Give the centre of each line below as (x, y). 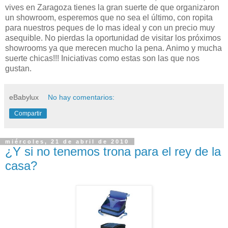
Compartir (28, 113)
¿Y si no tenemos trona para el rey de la (113, 151)
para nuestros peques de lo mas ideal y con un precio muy (110, 27)
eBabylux (24, 97)
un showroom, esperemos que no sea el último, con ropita (109, 17)
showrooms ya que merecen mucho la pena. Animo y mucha (113, 48)
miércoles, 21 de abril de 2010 (67, 141)
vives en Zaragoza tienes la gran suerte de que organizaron (112, 7)
